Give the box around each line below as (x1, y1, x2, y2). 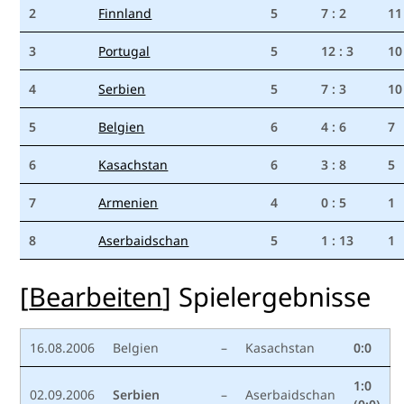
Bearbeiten (29, 279, 163, 315)
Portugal (98, 42, 151, 60)
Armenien (98, 194, 159, 212)
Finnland (98, 5, 152, 23)
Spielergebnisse (179, 279, 372, 315)
